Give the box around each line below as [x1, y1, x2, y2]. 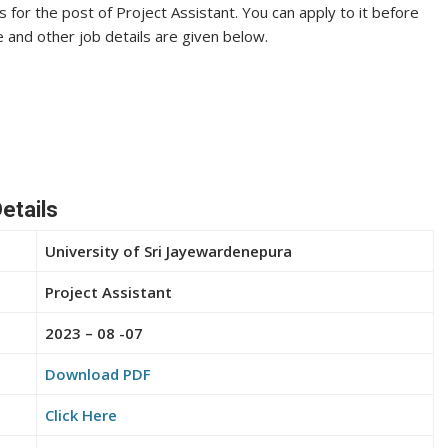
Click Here [45, 404, 117, 425]
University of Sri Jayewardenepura [45, 240, 292, 261]
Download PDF [45, 363, 151, 384]
